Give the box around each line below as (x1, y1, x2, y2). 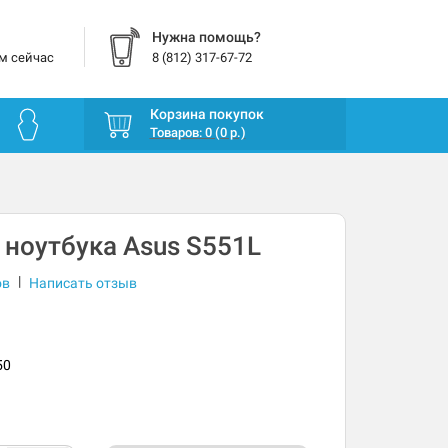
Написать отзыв (28, 275, 137, 292)
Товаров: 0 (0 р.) (149, 125, 246, 141)
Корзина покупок (149, 106, 264, 123)
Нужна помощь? (151, 29, 261, 45)
